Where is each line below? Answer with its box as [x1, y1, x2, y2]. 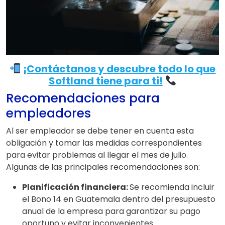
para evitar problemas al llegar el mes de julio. [6, 149, 188, 161]
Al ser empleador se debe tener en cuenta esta [6, 125, 194, 137]
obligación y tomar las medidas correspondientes [6, 137, 202, 149]
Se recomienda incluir [130, 181, 214, 193]
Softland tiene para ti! [48, 74, 163, 88]
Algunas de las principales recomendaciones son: [6, 161, 200, 173]
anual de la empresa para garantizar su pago [22, 205, 200, 217]
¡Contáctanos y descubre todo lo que [23, 62, 216, 76]
